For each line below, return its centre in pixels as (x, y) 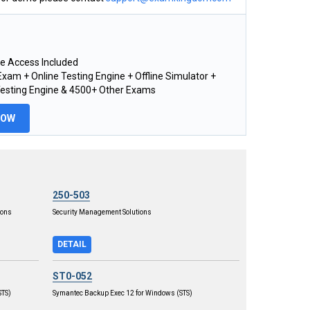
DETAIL (72, 244)
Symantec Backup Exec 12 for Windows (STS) (122, 293)
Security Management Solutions (102, 212)
